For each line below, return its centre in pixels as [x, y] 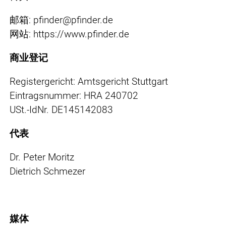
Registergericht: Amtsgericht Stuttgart [89, 81]
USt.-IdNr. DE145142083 [61, 109]
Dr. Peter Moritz [42, 157]
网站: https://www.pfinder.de [69, 34]
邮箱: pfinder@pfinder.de [61, 20]
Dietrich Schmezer [47, 171]
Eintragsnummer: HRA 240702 [74, 95]
